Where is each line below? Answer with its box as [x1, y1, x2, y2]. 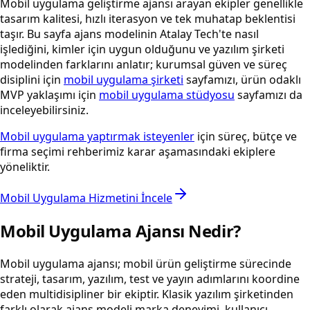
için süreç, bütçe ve [194, 129, 297, 145]
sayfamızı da [235, 87, 302, 103]
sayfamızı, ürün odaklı [183, 72, 301, 88]
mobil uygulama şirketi [64, 72, 183, 88]
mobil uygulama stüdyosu [99, 87, 235, 103]
